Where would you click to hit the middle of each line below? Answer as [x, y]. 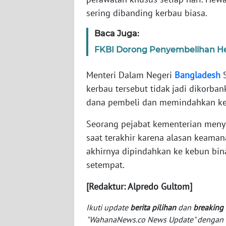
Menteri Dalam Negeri [130, 75]
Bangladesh [197, 75]
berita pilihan [153, 207]
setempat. [105, 164]
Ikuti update [108, 207]
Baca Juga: [117, 33]
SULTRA [32, 82]
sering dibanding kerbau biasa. [147, 13]
